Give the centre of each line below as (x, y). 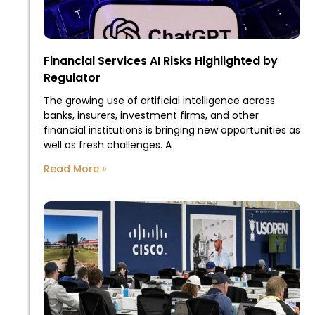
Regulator (72, 77)
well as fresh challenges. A (108, 144)
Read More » (75, 168)
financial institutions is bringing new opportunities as (172, 130)
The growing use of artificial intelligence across (159, 100)
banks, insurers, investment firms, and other (151, 115)
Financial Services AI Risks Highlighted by (161, 60)
